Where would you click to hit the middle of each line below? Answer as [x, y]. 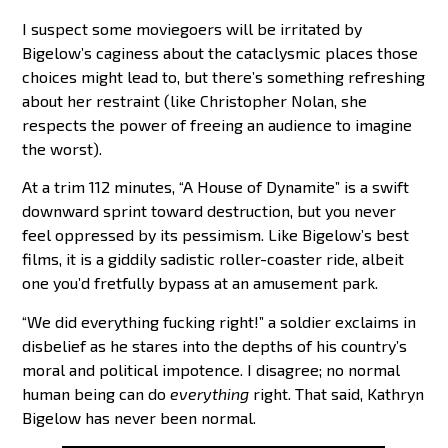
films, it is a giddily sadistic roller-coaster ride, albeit [213, 259]
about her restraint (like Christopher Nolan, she [195, 100]
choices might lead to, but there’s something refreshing [224, 76]
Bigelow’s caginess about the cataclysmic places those [220, 52]
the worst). [62, 148]
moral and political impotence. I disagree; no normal [211, 369]
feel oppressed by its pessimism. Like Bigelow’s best [216, 235]
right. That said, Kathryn [337, 393]
